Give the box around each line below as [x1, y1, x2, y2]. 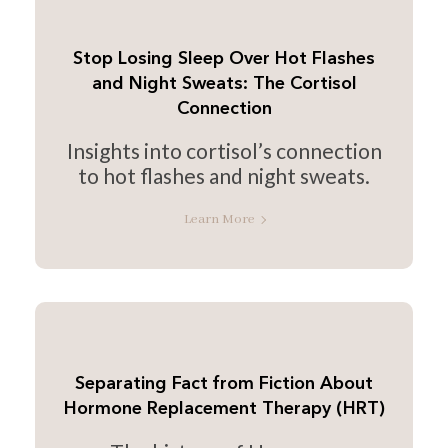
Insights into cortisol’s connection [66, 138, 382, 164]
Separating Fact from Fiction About [75, 375, 373, 394]
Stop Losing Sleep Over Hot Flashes [73, 50, 375, 68]
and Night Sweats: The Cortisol [91, 75, 357, 93]
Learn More [183, 211, 255, 229]
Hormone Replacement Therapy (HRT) [63, 400, 385, 419]
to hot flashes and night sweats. [78, 163, 370, 189]
